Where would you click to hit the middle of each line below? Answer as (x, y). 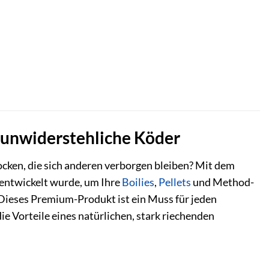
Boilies (138, 182)
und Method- (222, 182)
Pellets (175, 182)
